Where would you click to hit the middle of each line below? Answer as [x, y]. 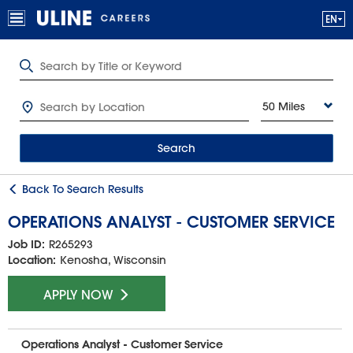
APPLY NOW [80, 295]
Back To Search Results [81, 189]
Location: [32, 260]
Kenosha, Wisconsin [113, 260]
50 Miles [284, 106]
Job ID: [26, 245]
